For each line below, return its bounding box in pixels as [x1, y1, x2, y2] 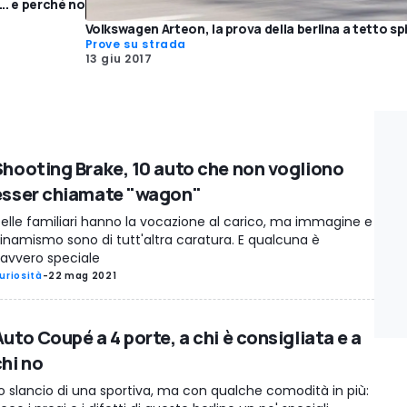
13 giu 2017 [84, 50, 153, 66]
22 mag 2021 [48, 268, 117, 283]
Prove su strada [84, 35, 187, 52]
